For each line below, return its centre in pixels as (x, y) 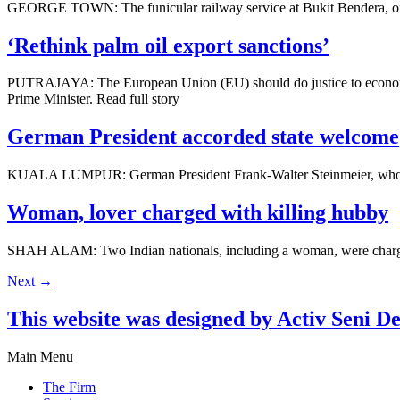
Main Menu (40, 356)
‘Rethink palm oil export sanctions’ (168, 45)
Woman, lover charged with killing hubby (198, 213)
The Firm (69, 387)
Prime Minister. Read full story (93, 99)
